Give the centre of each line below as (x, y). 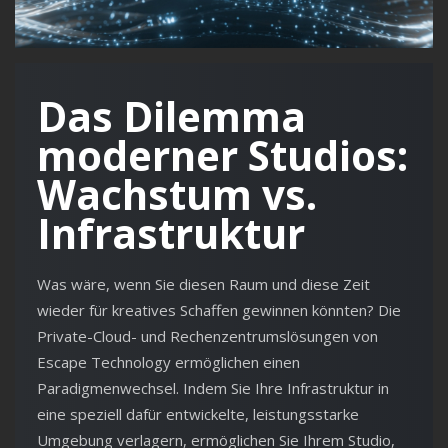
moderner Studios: (222, 156)
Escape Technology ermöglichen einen (168, 362)
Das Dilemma (171, 117)
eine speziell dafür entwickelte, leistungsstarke (198, 414)
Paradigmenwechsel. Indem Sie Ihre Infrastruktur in (213, 388)
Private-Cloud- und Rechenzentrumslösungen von (207, 336)
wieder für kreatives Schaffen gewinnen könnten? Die (219, 310)
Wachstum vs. (177, 195)
